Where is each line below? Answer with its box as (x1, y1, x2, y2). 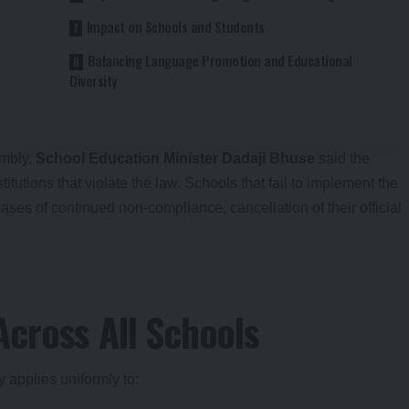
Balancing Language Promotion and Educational (87, 49, 352, 70)
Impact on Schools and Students (86, 16, 265, 37)
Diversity (69, 69, 117, 90)
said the (315, 150, 370, 166)
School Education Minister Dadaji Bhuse (36, 150, 315, 166)
